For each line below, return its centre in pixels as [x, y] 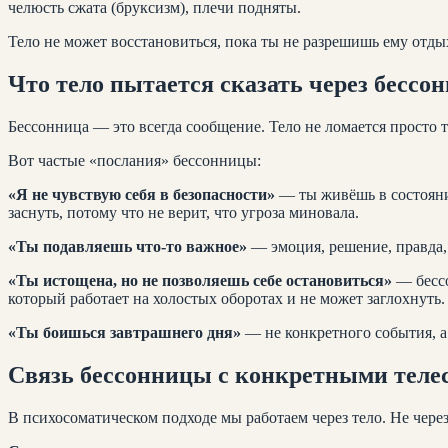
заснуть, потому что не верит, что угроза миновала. [183, 212]
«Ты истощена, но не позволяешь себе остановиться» [200, 280]
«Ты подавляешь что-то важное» [127, 246]
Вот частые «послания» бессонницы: [134, 160]
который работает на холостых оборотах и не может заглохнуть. [226, 298]
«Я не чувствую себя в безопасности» [141, 194]
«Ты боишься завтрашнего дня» [124, 332]
